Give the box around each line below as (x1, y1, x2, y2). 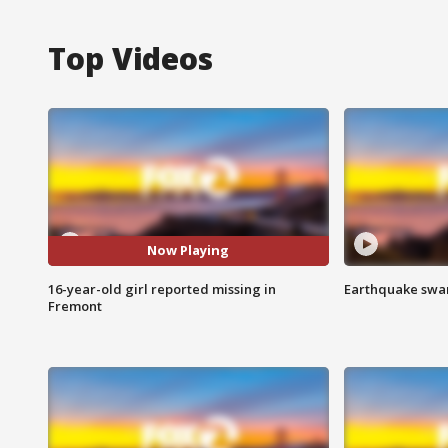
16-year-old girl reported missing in (48, 279, 276, 298)
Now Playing (147, 241, 230, 260)
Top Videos (48, 37, 213, 79)
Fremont (48, 296, 102, 315)
